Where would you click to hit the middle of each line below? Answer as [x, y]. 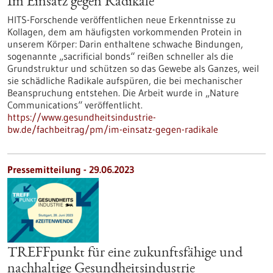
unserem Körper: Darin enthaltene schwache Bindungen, [125, 44]
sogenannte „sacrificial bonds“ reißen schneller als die [120, 56]
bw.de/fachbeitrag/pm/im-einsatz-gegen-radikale [113, 129]
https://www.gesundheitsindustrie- [82, 117]
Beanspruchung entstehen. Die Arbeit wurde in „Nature [123, 93]
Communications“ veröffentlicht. [75, 105]
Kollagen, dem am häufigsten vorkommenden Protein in [125, 32]
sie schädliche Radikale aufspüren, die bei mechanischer [125, 80]
